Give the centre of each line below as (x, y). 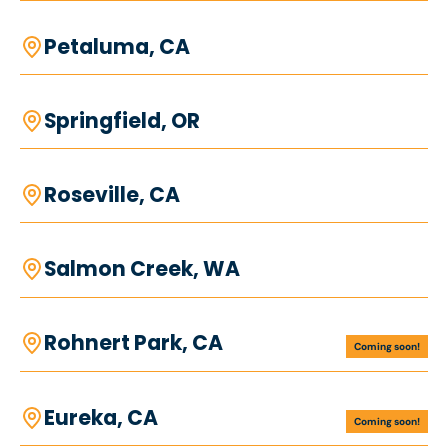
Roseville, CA (111, 195)
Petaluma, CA (116, 46)
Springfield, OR (121, 121)
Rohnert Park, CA (133, 343)
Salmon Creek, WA (141, 269)
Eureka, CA (100, 417)
